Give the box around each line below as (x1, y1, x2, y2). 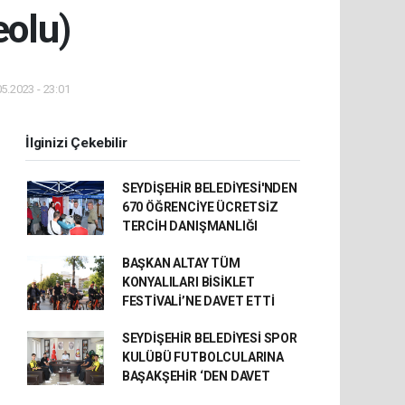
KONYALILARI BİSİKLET (121, 275, 255, 289)
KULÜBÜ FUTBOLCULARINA (121, 350, 284, 364)
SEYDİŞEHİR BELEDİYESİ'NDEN (121, 181, 297, 195)
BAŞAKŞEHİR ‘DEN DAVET (121, 369, 270, 383)
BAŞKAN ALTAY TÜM (121, 256, 240, 270)
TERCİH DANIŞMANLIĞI (121, 219, 259, 233)
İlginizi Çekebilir (25, 135, 127, 151)
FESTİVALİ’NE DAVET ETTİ (121, 294, 275, 308)
